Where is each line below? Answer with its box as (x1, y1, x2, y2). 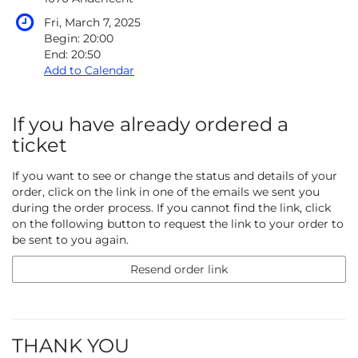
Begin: (44, 31, 83, 46)
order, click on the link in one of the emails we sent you (12, 185, 320, 200)
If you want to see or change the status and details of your (12, 169, 337, 184)
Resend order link (130, 262, 228, 277)
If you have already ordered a (12, 113, 288, 137)
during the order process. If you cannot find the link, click (12, 201, 331, 216)
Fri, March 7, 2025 (44, 15, 141, 30)
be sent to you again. (12, 233, 129, 248)
